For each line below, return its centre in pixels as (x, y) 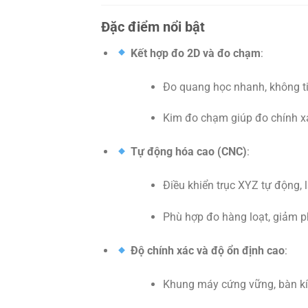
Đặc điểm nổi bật (153, 26)
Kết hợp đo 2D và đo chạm (196, 53)
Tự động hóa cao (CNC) (189, 152)
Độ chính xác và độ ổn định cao (208, 251)
